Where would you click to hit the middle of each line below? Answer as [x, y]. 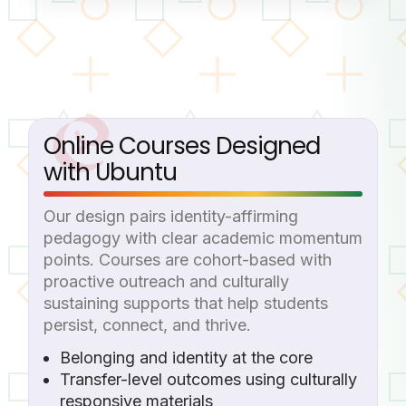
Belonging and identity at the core [186, 357]
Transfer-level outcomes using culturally [208, 379]
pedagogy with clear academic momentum [203, 237]
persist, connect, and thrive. [147, 324]
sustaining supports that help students [186, 303]
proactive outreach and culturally [166, 281]
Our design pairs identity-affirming [171, 216]
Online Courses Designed [182, 145]
